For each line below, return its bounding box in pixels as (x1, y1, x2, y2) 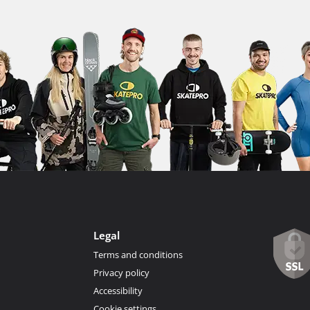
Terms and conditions (93, 248, 183, 261)
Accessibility (93, 284, 143, 297)
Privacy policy (93, 266, 149, 279)
